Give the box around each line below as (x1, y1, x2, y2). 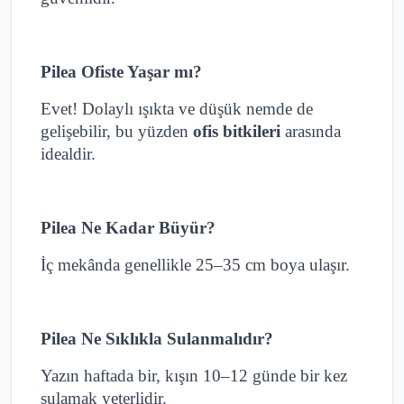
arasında (280, 122, 341, 142)
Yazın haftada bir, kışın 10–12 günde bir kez (41, 366, 347, 386)
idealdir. (41, 144, 96, 164)
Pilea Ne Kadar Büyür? (41, 218, 216, 238)
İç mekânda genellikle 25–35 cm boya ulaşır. (41, 255, 350, 275)
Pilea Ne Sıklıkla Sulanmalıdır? (41, 329, 273, 349)
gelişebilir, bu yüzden (41, 122, 193, 142)
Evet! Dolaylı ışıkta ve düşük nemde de (41, 99, 313, 119)
